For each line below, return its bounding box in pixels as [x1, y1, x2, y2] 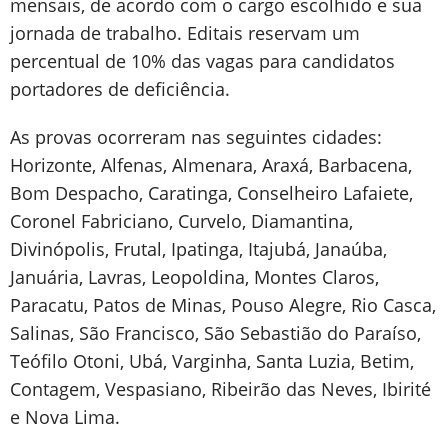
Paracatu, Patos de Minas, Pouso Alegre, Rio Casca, [10, 293, 436, 317]
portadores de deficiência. [10, 77, 230, 101]
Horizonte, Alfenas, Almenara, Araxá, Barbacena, [10, 153, 412, 177]
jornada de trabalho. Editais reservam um [10, 21, 360, 45]
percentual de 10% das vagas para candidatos [10, 49, 395, 73]
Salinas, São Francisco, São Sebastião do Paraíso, [10, 321, 421, 345]
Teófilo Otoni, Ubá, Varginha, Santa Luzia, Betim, [10, 349, 414, 373]
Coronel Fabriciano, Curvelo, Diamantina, [10, 209, 353, 233]
